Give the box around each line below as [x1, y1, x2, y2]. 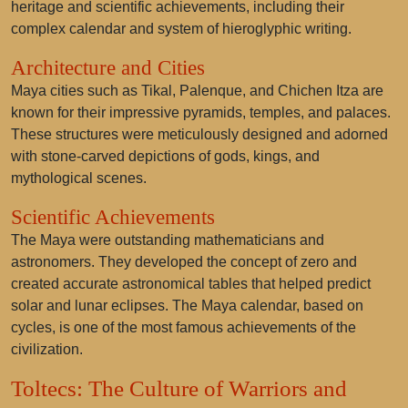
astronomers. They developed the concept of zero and [11, 254, 357, 270]
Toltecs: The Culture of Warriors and [11, 376, 347, 401]
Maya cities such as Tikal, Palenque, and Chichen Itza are [11, 83, 383, 98]
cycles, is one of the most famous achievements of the [11, 320, 356, 335]
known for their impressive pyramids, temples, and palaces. [11, 105, 391, 120]
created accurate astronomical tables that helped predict [11, 276, 371, 291]
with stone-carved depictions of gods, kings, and [11, 148, 320, 164]
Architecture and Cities [11, 56, 205, 79]
